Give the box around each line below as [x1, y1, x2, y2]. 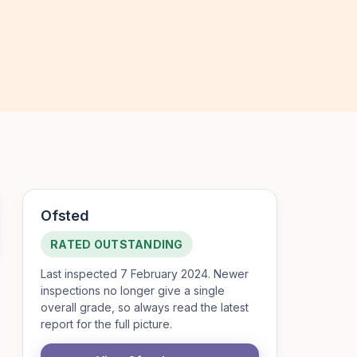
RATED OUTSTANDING [50, 237, 183, 251]
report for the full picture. [41, 317, 172, 331]
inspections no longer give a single [41, 284, 225, 297]
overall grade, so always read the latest [41, 300, 249, 314]
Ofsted [41, 207, 89, 224]
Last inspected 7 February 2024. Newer [41, 267, 249, 280]
